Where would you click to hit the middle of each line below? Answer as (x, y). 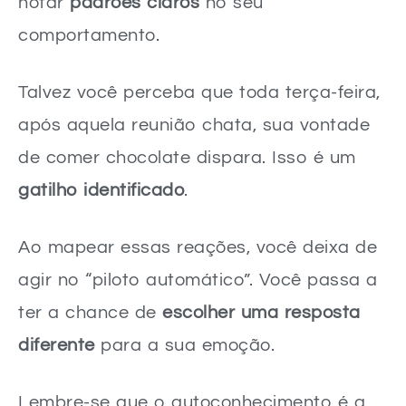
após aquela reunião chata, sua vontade (194, 125)
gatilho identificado (101, 190)
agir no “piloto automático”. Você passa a (198, 280)
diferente (57, 345)
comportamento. (89, 35)
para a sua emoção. (184, 345)
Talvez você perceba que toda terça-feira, (199, 92)
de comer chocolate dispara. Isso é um (187, 157)
